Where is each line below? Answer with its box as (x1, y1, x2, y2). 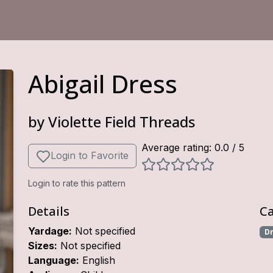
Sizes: (27, 239, 57, 252)
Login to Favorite (50, 149, 129, 162)
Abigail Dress (27, 67, 177, 101)
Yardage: (27, 225, 72, 237)
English (82, 254, 115, 266)
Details (27, 203, 69, 219)
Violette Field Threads (48, 112, 195, 132)
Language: (27, 254, 79, 266)
